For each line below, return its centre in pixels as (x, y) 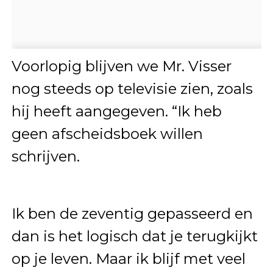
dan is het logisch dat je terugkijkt (134, 236)
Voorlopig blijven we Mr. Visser (121, 66)
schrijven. (45, 157)
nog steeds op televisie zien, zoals (132, 89)
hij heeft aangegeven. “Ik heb (116, 112)
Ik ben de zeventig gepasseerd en (132, 214)
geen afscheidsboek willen (107, 134)
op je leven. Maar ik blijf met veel (128, 259)
